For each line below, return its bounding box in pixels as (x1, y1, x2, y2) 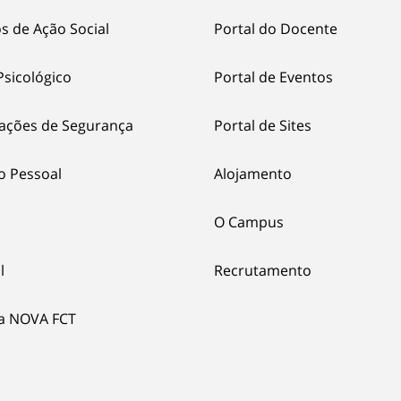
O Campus (214, 211, 284, 232)
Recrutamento (214, 260, 311, 280)
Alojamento (214, 163, 292, 183)
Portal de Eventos (214, 66, 333, 87)
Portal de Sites (214, 115, 311, 135)
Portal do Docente (214, 18, 337, 38)
